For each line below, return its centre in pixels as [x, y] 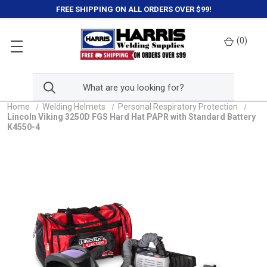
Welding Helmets [74, 107]
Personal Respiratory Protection [178, 107]
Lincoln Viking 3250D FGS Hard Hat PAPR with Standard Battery [131, 117]
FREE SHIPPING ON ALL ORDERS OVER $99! [133, 9]
